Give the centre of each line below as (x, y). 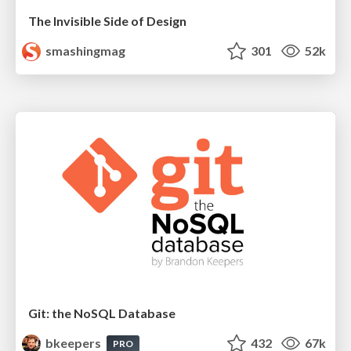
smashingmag (85, 51)
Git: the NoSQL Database (102, 313)
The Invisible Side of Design (107, 21)
